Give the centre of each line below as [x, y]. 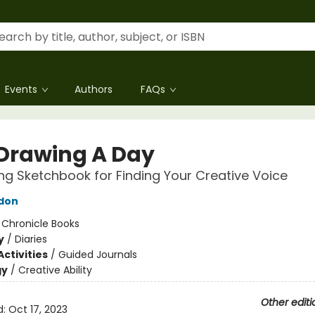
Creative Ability [55, 270]
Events [21, 89]
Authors [94, 89]
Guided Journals [97, 255]
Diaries [31, 239]
